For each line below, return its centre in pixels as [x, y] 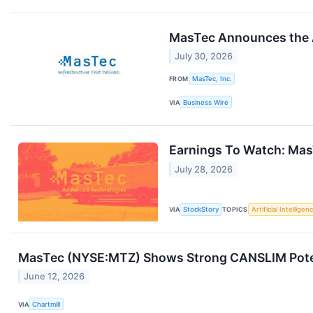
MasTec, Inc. [212, 78]
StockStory [201, 210]
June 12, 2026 [54, 277]
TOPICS [235, 210]
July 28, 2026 [204, 169]
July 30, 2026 [204, 57]
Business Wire [206, 102]
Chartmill [46, 304]
